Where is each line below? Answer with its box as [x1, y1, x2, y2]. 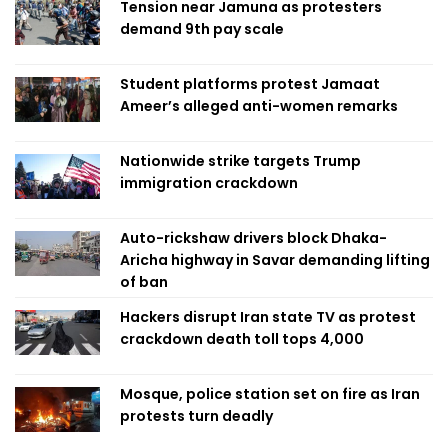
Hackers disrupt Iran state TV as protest [120, 307, 416, 327]
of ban [120, 272, 168, 292]
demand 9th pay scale [120, 19, 284, 39]
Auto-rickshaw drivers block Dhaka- [120, 228, 387, 248]
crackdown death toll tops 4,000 [120, 329, 364, 349]
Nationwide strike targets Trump [120, 151, 361, 171]
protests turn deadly [120, 406, 273, 426]
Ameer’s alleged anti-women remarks [120, 96, 398, 116]
